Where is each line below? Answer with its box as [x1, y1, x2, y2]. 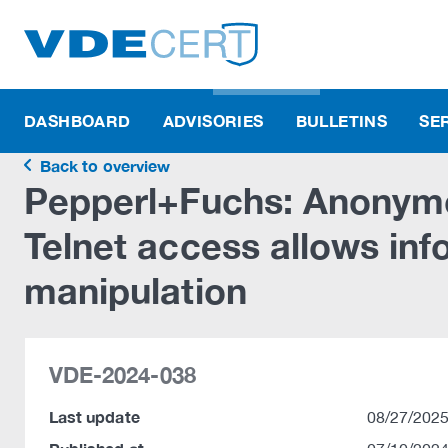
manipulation [24, 269, 247, 312]
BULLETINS [295, 111, 388, 130]
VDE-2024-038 [49, 362, 196, 388]
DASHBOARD [24, 111, 131, 130]
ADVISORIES [162, 111, 264, 130]
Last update [49, 407, 140, 426]
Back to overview [36, 156, 170, 175]
